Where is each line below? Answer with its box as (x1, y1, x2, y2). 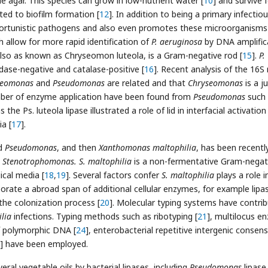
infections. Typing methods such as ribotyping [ (11, 211, 197, 222)
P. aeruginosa (151, 36, 202, 47)
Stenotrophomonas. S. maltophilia (2, 156, 132, 167)
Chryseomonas (188, 77, 243, 89)
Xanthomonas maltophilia (99, 142, 196, 153)
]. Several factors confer (66, 169, 162, 181)
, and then (57, 142, 99, 153)
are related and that (105, 77, 188, 89)
